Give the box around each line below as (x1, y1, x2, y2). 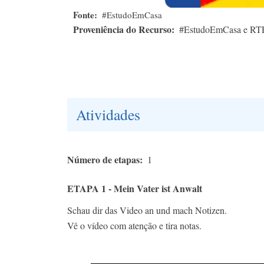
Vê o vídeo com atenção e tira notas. (67, 219, 202, 232)
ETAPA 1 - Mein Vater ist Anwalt (67, 181, 202, 196)
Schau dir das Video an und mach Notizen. (67, 204, 227, 217)
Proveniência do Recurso (73, 22, 171, 37)
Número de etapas (67, 153, 140, 167)
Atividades (76, 104, 140, 125)
